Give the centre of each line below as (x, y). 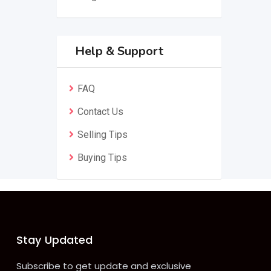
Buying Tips (102, 158)
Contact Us (100, 112)
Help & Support (119, 51)
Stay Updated (54, 240)
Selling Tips (102, 135)
